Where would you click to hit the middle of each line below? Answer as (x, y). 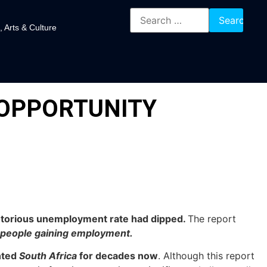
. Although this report (206, 256)
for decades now (117, 256)
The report (212, 218)
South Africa (48, 256)
